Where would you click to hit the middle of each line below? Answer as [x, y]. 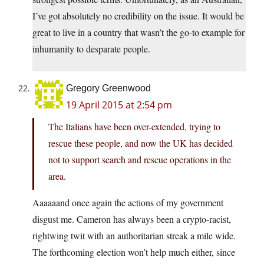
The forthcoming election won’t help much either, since [134, 252]
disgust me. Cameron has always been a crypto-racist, [132, 219]
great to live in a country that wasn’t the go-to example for [138, 32]
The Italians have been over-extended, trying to [134, 127]
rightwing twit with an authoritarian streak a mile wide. [134, 236]
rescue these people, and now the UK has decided [141, 143]
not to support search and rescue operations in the [140, 160]
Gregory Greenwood [108, 88]
